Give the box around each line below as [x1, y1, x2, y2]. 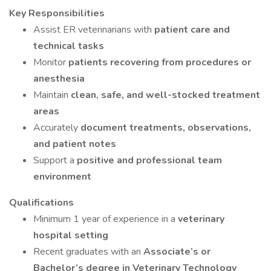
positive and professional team [77, 154, 222, 167]
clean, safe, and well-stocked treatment [71, 88, 260, 102]
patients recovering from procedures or [68, 56, 251, 69]
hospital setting [33, 229, 108, 242]
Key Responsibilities [9, 7, 105, 20]
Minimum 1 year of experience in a [33, 212, 178, 226]
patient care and [154, 23, 230, 36]
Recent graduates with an [33, 245, 143, 258]
